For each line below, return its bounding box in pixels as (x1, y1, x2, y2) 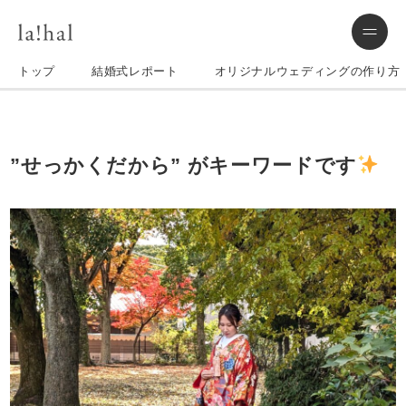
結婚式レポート (91, 64, 179, 78)
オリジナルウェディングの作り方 (214, 64, 401, 78)
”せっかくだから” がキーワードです (10, 154, 357, 177)
